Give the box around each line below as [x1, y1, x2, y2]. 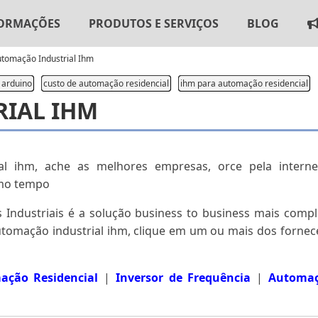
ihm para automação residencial [180, 77, 308, 89]
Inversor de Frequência [115, 270, 251, 286]
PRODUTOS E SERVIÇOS [89, 15, 219, 31]
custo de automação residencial [43, 77, 169, 89]
